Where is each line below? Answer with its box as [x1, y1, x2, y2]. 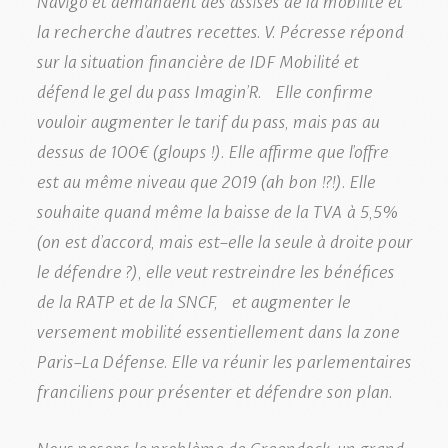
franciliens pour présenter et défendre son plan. [36, 375, 392, 404]
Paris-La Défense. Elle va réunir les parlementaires [36, 345, 411, 374]
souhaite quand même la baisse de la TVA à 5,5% [36, 195, 397, 224]
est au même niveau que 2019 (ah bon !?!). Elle [36, 165, 375, 194]
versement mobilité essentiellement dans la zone [36, 315, 399, 344]
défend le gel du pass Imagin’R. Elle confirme [36, 75, 372, 104]
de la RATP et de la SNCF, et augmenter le [36, 285, 350, 314]
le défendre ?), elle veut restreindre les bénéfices [36, 255, 394, 284]
